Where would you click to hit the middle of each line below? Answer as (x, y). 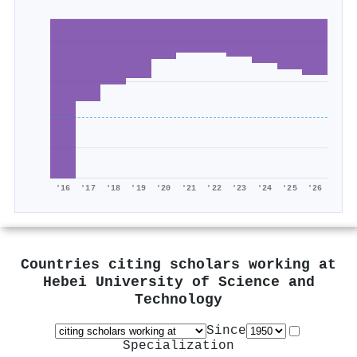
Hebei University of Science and (178, 282)
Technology (178, 300)
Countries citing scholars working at (178, 265)
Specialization (178, 345)
